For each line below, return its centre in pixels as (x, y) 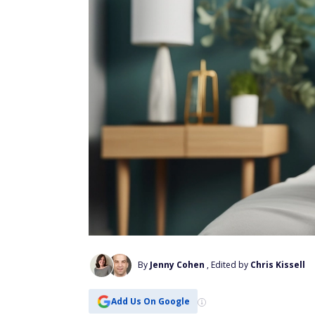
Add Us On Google (150, 301)
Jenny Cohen (177, 265)
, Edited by (229, 265)
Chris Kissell (278, 265)
